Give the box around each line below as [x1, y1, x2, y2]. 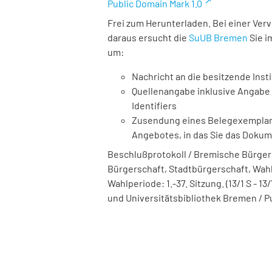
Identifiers [132, 100, 177, 111]
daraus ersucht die [107, 32, 189, 43]
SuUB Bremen [189, 32, 248, 43]
